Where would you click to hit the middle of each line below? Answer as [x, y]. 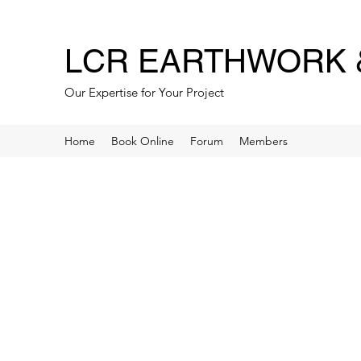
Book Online [143, 141]
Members [263, 141]
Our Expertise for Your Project [144, 92]
